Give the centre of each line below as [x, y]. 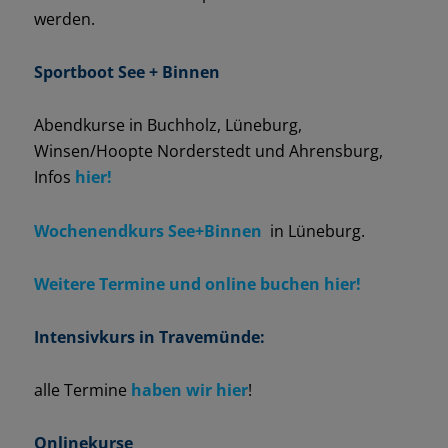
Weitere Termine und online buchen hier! [197, 283]
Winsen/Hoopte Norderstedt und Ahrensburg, [210, 151]
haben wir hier [187, 390]
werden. [64, 18]
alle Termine [80, 390]
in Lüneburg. [313, 230]
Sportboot [75, 72]
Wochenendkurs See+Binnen [147, 230]
